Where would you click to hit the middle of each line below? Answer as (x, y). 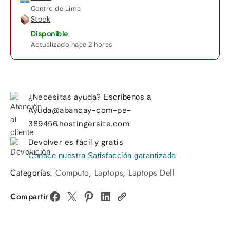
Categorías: (33, 172)
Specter (121, 55)
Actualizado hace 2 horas (72, 44)
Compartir (30, 196)
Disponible (49, 34)
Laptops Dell (151, 172)
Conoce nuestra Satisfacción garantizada (102, 155)
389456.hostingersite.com (79, 123)
